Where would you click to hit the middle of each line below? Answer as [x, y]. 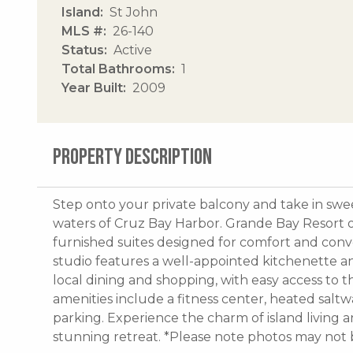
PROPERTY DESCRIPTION [132, 157]
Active [133, 50]
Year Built [92, 87]
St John [134, 12]
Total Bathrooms [117, 69]
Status [83, 50]
